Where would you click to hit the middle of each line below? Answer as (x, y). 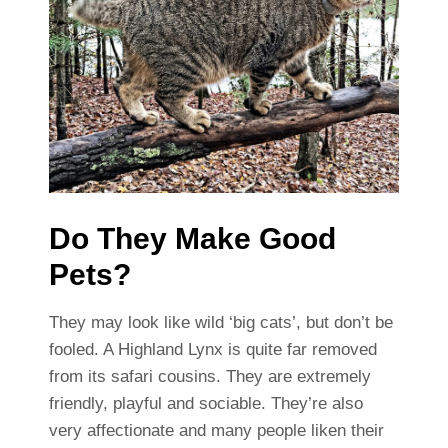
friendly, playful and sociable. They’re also (205, 404)
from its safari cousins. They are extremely (209, 377)
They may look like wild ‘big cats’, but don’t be (220, 323)
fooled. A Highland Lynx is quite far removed (212, 350)
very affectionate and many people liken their (216, 431)
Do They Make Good (192, 239)
